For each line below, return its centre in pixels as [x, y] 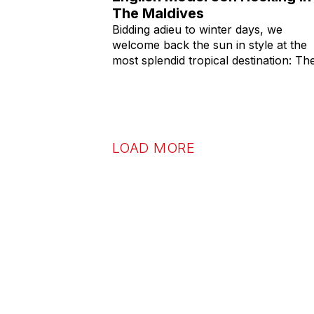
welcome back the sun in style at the [210, 45]
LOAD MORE [154, 148]
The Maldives [158, 13]
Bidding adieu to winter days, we [197, 29]
